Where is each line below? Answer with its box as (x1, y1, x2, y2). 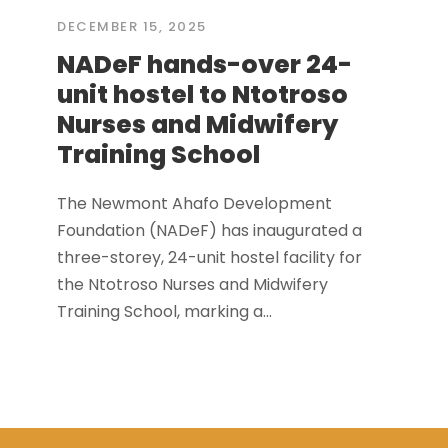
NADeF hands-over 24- (57, 47, 352, 83)
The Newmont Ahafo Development (57, 192, 332, 216)
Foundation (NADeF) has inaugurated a (57, 219, 362, 243)
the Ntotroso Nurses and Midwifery (57, 273, 328, 297)
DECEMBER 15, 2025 (57, 17, 207, 37)
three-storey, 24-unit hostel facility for (57, 246, 362, 270)
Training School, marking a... (57, 300, 272, 324)
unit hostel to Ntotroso (57, 77, 348, 113)
